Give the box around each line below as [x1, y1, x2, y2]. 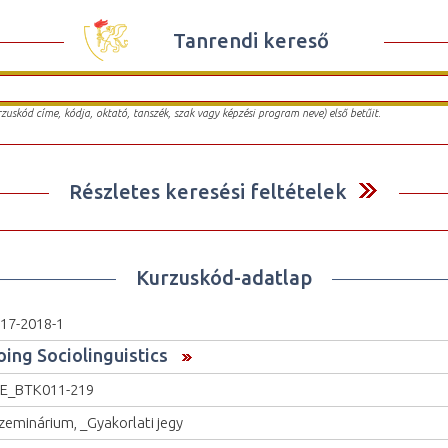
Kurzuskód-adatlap [136, 265, 312, 289]
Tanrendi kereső [173, 28, 329, 52]
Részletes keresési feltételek [69, 179, 347, 203]
